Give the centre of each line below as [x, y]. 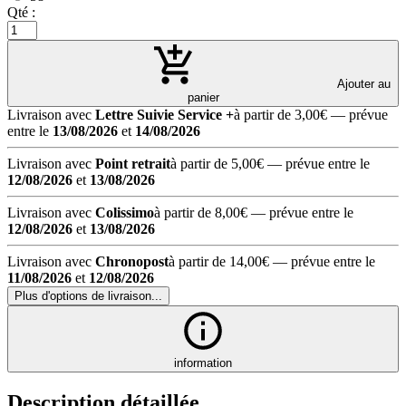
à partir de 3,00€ [280, 114]
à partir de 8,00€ [201, 212]
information [203, 362]
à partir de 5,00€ [217, 163]
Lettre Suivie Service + [164, 114]
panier [203, 97]
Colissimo [125, 212]
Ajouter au [362, 83]
